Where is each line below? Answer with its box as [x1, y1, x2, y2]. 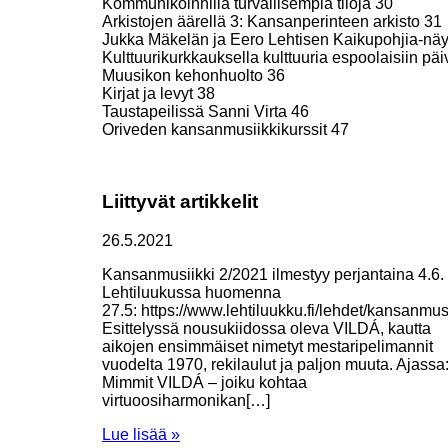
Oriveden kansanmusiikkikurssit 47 [102, 120, 349, 138]
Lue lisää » [102, 426, 180, 444]
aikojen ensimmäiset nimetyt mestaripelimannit [102, 338, 433, 356]
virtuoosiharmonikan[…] [102, 392, 270, 410]
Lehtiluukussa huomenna [102, 284, 281, 302]
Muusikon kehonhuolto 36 [102, 66, 285, 84]
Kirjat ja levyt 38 [102, 84, 215, 102]
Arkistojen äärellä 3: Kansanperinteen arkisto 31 [102, 12, 442, 30]
